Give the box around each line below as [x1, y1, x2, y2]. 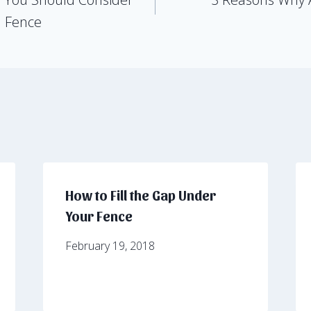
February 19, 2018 [65, 237, 155, 253]
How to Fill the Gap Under [65, 186, 216, 203]
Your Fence [65, 207, 133, 224]
